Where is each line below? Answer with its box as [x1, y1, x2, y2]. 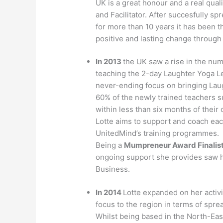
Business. [96, 164, 130, 174]
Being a [96, 140, 124, 150]
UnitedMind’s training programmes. [96, 128, 220, 138]
